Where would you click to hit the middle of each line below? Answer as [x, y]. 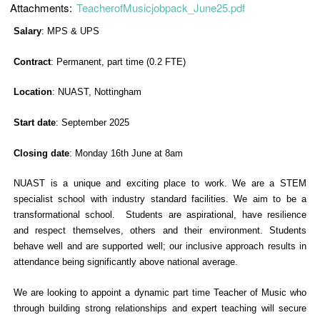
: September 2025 [92, 122]
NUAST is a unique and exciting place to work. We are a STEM [160, 184]
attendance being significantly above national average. [126, 262]
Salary [27, 31]
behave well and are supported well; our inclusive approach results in [160, 246]
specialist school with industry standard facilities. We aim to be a [160, 199]
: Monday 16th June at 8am [126, 153]
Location [33, 92]
